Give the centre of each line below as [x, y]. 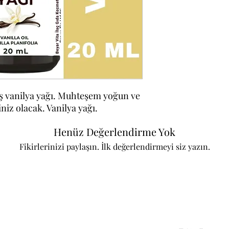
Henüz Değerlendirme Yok [114, 132]
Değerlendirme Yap [114, 180]
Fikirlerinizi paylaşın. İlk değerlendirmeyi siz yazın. [114, 147]
